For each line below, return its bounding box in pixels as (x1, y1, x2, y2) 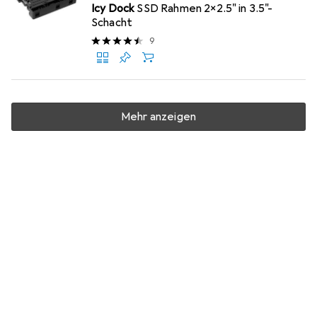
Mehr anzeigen (120, 110, 197, 124)
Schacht (91, 16, 133, 30)
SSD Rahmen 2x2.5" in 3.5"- (137, 1, 273, 16)
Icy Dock (91, 1, 135, 16)
